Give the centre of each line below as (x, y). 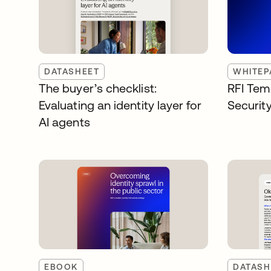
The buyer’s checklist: (98, 88)
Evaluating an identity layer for (120, 105)
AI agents (64, 122)
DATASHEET (72, 71)
